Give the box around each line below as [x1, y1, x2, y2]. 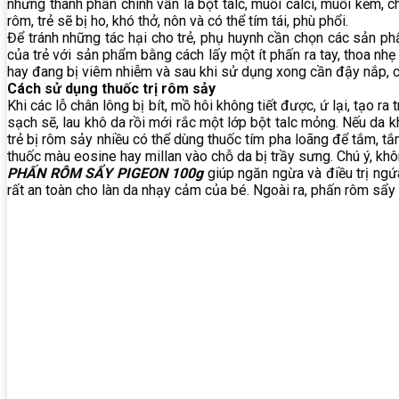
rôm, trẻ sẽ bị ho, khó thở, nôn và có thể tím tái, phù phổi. [7, 12, 348, 30]
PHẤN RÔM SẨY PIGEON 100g [7, 165, 203, 183]
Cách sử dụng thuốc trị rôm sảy [7, 80, 216, 98]
